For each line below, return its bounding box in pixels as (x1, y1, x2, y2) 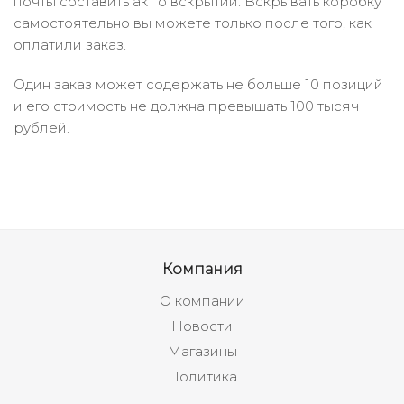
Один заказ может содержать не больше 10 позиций (14, 76, 383, 93)
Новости (171, 317, 233, 335)
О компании (159, 292, 245, 309)
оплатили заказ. (14, 36, 126, 53)
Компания (161, 260, 243, 278)
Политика (167, 368, 237, 385)
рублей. (14, 119, 69, 136)
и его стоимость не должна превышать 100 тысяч (14, 97, 359, 115)
